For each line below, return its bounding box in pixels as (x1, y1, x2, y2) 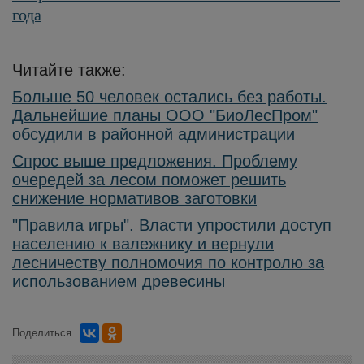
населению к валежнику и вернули (12, 234, 274, 253)
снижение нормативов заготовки (12, 188, 257, 207)
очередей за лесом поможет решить (12, 170, 286, 188)
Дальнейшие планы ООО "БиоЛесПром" (12, 106, 318, 124)
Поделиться (12, 326, 71, 339)
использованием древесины (12, 271, 225, 290)
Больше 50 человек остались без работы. (12, 87, 327, 106)
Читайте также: (12, 60, 126, 79)
